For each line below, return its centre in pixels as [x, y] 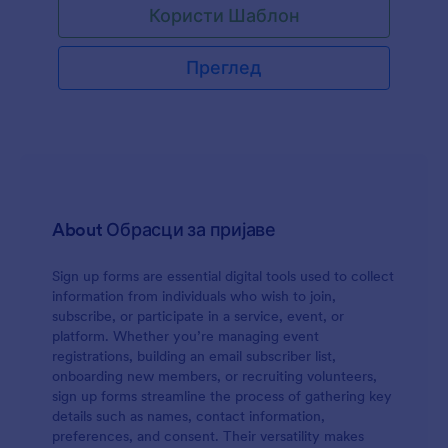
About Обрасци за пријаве [164, 229]
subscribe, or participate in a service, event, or [198, 316]
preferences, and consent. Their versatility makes [208, 436]
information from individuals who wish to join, [194, 296]
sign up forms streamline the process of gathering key [222, 396]
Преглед [224, 67]
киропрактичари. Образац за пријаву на [196, 18]
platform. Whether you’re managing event [185, 336]
